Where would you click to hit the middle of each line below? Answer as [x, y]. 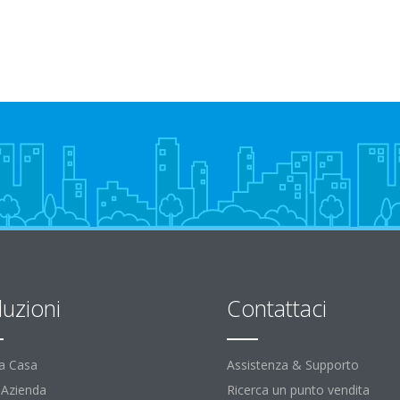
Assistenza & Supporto [293, 365]
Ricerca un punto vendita [298, 390]
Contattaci [277, 308]
